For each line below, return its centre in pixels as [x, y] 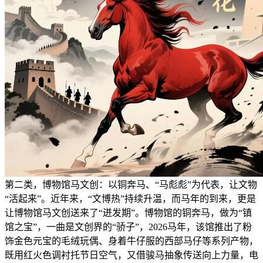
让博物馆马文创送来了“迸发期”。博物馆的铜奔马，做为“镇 [128, 213]
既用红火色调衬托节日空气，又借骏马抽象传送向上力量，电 [131, 255]
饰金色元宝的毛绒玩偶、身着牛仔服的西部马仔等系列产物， [131, 241]
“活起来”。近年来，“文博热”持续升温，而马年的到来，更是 [130, 199]
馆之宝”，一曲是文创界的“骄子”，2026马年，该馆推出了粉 [128, 227]
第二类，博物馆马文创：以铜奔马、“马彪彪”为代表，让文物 [131, 185]
